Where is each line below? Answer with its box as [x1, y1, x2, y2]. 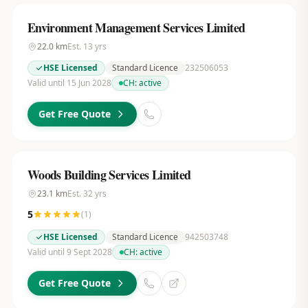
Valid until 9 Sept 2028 [27, 246, 112, 258]
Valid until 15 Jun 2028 [27, 77, 111, 89]
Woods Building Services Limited [27, 166, 191, 184]
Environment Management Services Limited [27, 19, 245, 36]
